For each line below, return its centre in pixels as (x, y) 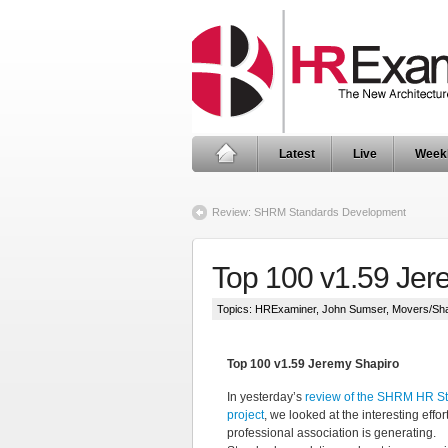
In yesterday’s (266, 397)
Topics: (236, 309)
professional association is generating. (331, 433)
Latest (297, 154)
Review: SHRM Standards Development (309, 212)
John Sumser (354, 309)
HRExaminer (285, 309)
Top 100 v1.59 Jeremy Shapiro (313, 364)
